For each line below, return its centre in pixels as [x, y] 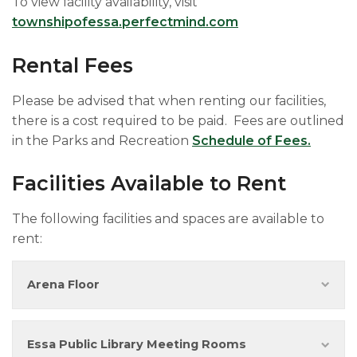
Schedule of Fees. [251, 140]
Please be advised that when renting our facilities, [169, 100]
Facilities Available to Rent [149, 184]
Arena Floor [63, 284]
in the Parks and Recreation [102, 140]
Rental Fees [73, 65]
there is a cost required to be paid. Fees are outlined [178, 120]
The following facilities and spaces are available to [168, 218]
